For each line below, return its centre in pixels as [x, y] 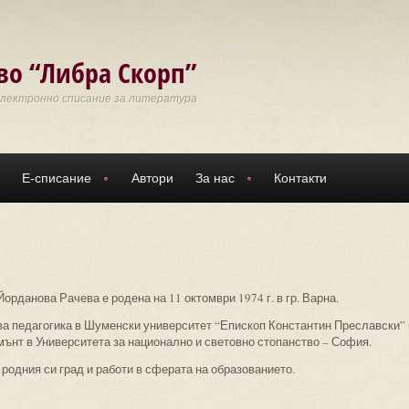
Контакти [300, 178]
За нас [215, 178]
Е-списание [57, 178]
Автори [152, 178]
